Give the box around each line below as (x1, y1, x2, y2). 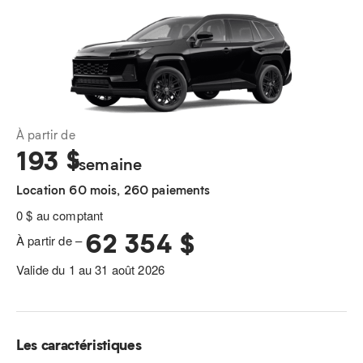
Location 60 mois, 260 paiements (16, 181, 211, 198)
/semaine (71, 152, 143, 174)
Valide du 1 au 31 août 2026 (16, 260, 165, 278)
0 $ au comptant (16, 206, 104, 224)
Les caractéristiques (16, 334, 142, 354)
